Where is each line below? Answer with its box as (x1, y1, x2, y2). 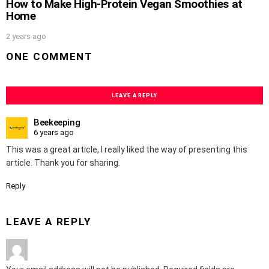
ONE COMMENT (6, 50, 93, 62)
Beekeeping (34, 116, 80, 128)
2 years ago (6, 31, 46, 41)
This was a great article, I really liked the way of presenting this (6, 145, 247, 155)
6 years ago (34, 127, 74, 137)
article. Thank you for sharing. (6, 158, 120, 168)
